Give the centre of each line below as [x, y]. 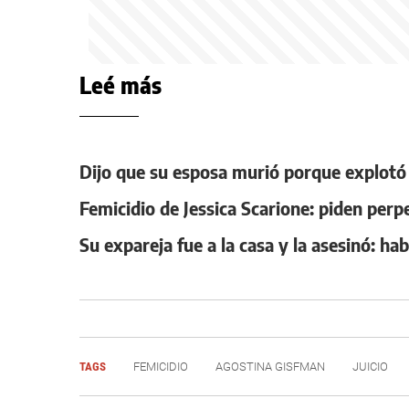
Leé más [121, 85]
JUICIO [370, 367]
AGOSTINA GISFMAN [270, 367]
